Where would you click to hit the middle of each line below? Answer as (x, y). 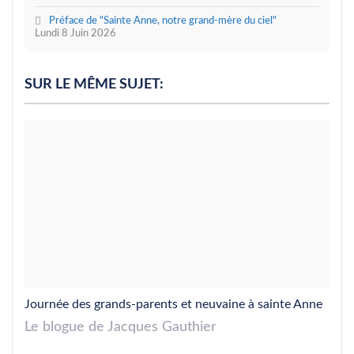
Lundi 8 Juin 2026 (76, 34)
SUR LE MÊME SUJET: (94, 84)
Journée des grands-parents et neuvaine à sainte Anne (173, 304)
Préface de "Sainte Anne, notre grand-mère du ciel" (163, 21)
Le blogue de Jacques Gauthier (121, 327)
